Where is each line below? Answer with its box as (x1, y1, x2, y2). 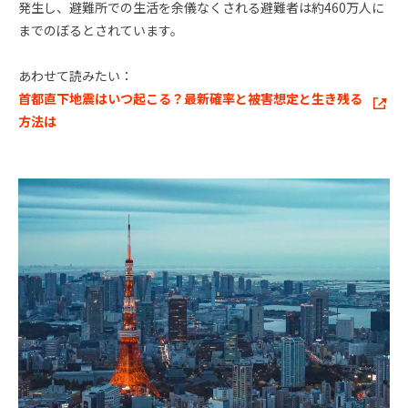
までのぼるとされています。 (18, 21, 183, 40)
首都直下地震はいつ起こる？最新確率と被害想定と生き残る (18, 89, 362, 108)
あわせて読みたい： (18, 66, 133, 86)
